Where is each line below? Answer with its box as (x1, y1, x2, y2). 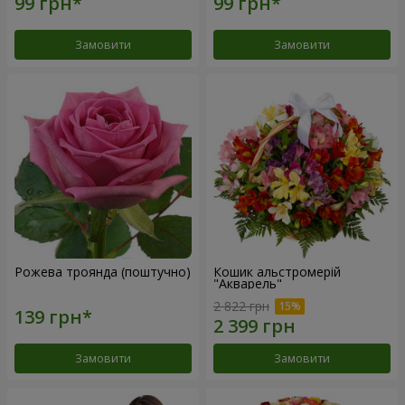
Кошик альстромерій (213, 262, 341, 280)
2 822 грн (213, 297, 269, 316)
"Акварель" (213, 274, 282, 292)
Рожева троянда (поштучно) (14, 262, 191, 280)
